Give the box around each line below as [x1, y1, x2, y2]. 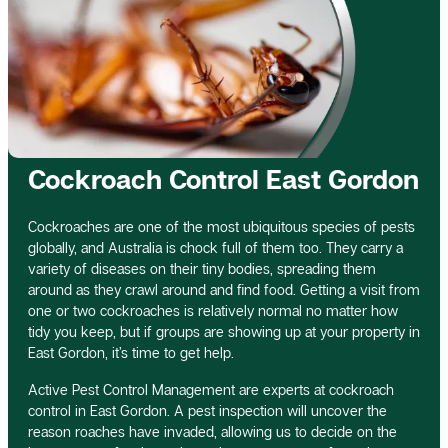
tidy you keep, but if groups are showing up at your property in [28, 322, 420, 340]
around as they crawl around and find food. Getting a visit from [28, 280, 420, 298]
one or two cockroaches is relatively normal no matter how [28, 301, 398, 319]
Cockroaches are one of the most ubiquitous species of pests [28, 217, 415, 235]
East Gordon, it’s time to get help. [28, 343, 234, 361]
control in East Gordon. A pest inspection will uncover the [28, 401, 387, 419]
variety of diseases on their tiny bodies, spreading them [28, 259, 376, 277]
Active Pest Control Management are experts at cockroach [28, 380, 394, 398]
